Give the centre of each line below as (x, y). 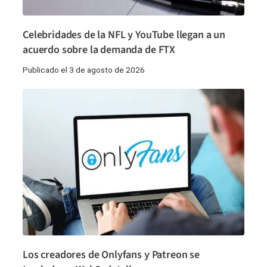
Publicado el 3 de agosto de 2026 (84, 70)
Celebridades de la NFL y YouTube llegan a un (124, 35)
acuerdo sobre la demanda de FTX (99, 50)
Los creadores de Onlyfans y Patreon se (111, 254)
